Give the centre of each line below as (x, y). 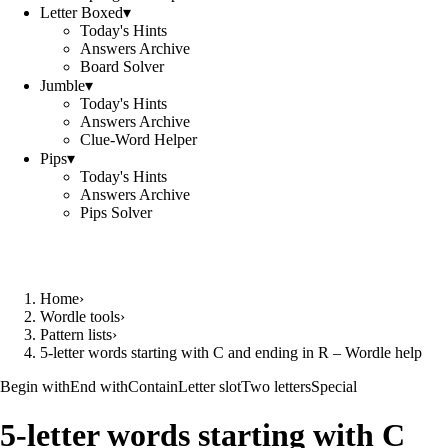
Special (334, 386)
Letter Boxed (81, 12)
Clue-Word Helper (138, 139)
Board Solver (122, 66)
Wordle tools (80, 316)
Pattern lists (76, 334)
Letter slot (209, 386)
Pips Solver (116, 212)
